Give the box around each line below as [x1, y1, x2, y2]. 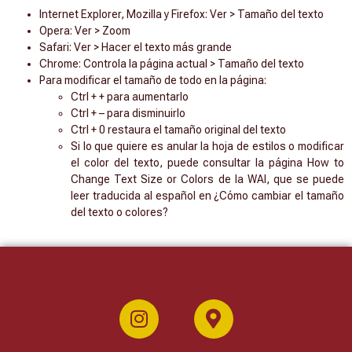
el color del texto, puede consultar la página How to [71, 156, 344, 170]
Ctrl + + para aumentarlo [71, 90, 189, 104]
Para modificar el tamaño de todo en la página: [39, 74, 266, 87]
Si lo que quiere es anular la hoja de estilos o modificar [71, 140, 344, 153]
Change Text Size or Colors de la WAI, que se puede [71, 173, 344, 186]
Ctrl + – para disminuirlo [71, 107, 185, 120]
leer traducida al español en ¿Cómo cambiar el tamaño [71, 189, 344, 203]
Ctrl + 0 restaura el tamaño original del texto [71, 123, 286, 137]
